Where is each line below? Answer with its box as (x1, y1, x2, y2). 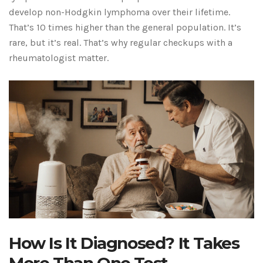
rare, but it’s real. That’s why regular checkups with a (9, 37, 232, 49)
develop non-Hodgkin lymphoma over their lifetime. (9, 6, 230, 18)
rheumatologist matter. (9, 52, 109, 64)
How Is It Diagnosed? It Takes (9, 233, 240, 254)
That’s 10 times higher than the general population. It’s (9, 22, 241, 33)
